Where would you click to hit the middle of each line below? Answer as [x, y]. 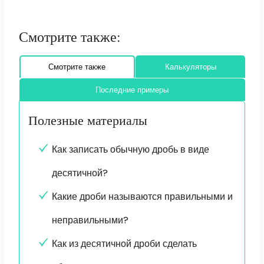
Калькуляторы [190, 67]
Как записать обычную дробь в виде [130, 150]
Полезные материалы [88, 120]
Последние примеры [132, 90]
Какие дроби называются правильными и [142, 197]
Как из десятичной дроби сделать [124, 244]
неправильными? [90, 220]
